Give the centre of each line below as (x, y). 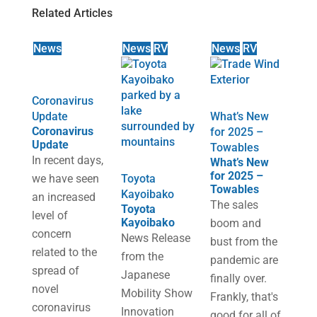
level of (50, 215)
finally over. (239, 278)
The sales (235, 205)
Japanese (145, 275)
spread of (55, 271)
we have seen (65, 179)
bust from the (244, 242)
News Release (155, 238)
